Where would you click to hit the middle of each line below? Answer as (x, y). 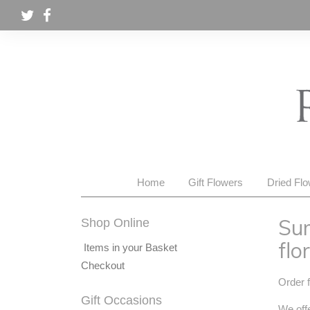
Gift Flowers (216, 182)
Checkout (103, 265)
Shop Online (115, 223)
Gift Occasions (121, 300)
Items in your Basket (129, 247)
